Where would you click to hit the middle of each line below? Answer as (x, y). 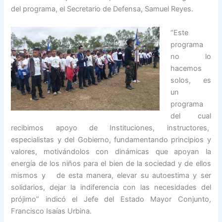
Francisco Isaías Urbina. (52, 211)
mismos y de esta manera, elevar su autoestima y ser (111, 175)
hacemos (186, 68)
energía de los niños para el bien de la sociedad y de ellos (111, 163)
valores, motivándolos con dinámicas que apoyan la (111, 151)
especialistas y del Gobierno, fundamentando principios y (111, 139)
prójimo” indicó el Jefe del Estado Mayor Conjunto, (111, 199)
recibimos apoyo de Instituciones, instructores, (111, 128)
